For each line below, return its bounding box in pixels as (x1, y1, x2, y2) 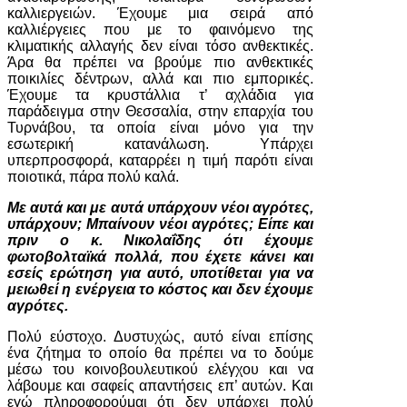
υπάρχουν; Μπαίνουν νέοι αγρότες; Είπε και (7, 216, 313, 232)
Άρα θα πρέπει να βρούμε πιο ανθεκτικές (7, 55, 313, 70)
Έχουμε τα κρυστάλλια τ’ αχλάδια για (7, 87, 313, 103)
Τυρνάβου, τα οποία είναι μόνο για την (7, 120, 313, 135)
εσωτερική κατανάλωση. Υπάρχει (7, 136, 313, 152)
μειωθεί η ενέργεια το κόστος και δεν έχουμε (7, 282, 313, 297)
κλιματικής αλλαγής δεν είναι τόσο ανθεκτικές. (7, 38, 313, 54)
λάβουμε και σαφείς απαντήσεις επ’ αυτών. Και (7, 378, 313, 393)
